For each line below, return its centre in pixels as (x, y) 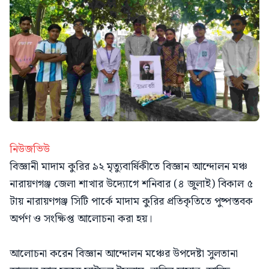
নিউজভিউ (30, 149)
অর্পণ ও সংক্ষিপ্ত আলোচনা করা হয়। (81, 219)
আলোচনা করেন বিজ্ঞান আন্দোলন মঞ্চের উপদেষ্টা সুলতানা (124, 254)
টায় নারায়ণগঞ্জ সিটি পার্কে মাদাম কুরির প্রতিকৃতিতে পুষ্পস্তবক (131, 201)
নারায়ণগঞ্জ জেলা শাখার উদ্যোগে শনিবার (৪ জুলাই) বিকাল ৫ (131, 184)
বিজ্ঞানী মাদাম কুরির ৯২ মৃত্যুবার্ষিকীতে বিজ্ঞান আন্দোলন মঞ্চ (128, 167)
